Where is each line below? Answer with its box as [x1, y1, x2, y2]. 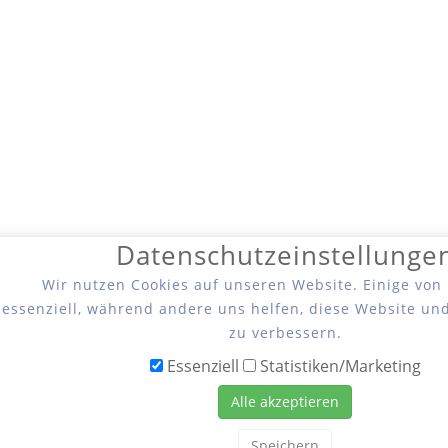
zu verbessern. [228, 323, 342, 342]
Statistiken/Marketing [255, 355, 421, 377]
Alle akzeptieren [231, 392, 339, 411]
